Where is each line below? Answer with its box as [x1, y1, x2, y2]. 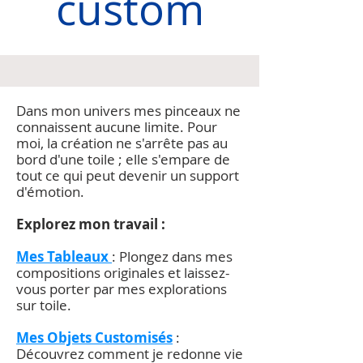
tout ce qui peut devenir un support [16, 165, 239, 185]
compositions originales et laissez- [16, 263, 229, 282]
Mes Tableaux [16, 246, 109, 266]
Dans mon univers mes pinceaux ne [16, 100, 241, 120]
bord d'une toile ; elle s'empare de [16, 149, 230, 169]
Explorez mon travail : [16, 214, 165, 233]
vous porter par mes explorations [16, 279, 227, 298]
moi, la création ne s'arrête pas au [16, 133, 228, 152]
